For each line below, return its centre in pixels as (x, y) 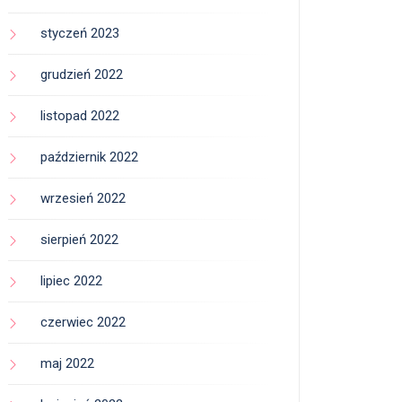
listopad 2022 (80, 116)
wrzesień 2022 (83, 199)
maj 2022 (67, 364)
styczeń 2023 (80, 34)
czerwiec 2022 (83, 323)
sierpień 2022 (79, 240)
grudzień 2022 (82, 75)
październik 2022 (89, 157)
